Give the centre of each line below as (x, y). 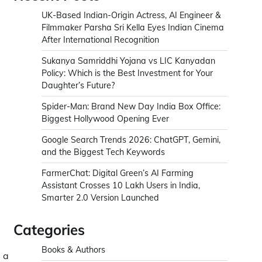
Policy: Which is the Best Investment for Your (127, 73)
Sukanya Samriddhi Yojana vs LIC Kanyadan (128, 61)
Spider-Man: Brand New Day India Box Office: (131, 107)
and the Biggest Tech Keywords (103, 152)
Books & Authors (73, 250)
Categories (49, 230)
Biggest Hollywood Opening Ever (105, 119)
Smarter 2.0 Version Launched (100, 198)
